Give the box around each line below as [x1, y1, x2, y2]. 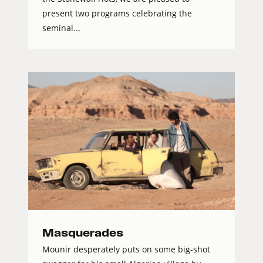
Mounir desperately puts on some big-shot [42, 243, 210, 255]
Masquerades [42, 227, 123, 238]
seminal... [42, 22, 80, 33]
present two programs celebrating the [42, 7, 192, 19]
